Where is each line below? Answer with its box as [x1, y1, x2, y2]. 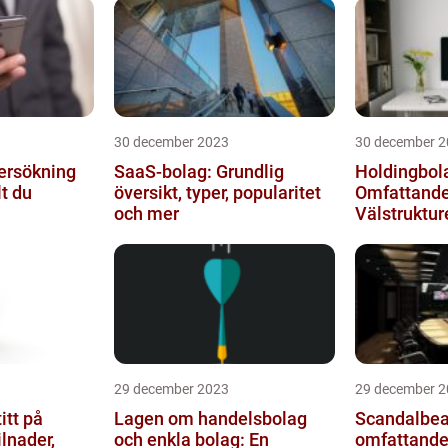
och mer [113, 203, 179, 224]
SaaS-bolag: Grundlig [113, 161, 284, 182]
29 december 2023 [113, 381, 229, 397]
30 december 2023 [113, 134, 229, 150]
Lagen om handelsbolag [113, 408, 307, 429]
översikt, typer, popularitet [113, 182, 321, 203]
